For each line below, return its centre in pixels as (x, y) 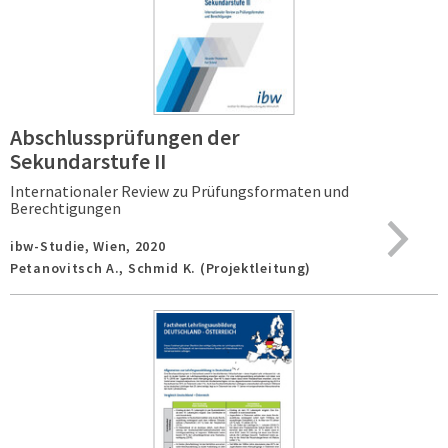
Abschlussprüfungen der (125, 137)
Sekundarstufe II (88, 161)
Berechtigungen (65, 208)
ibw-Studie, (52, 246)
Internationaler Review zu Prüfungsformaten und (179, 191)
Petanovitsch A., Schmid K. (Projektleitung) (161, 268)
